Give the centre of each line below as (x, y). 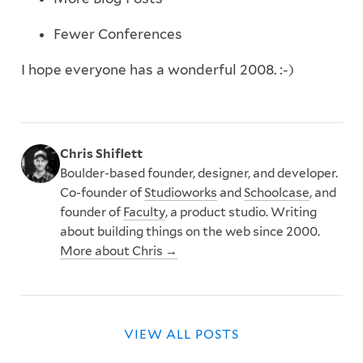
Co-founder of (102, 192)
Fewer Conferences (117, 34)
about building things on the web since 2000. (190, 231)
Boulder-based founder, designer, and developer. (199, 173)
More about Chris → (118, 250)
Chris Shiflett (101, 153)
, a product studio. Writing (241, 211)
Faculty (144, 211)
